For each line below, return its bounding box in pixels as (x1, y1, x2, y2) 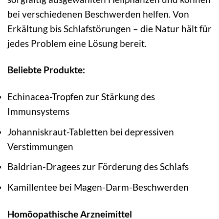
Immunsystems (7, 106, 69, 117)
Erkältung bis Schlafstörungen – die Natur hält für (7, 22, 212, 34)
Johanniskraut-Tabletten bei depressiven (7, 126, 174, 137)
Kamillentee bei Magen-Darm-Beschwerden (7, 181, 189, 193)
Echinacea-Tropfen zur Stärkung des (7, 91, 155, 103)
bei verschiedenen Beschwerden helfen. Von (7, 8, 189, 20)
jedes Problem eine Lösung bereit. (7, 37, 147, 49)
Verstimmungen (7, 140, 73, 152)
